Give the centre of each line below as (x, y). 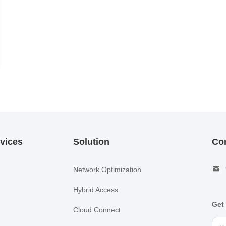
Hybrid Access (95, 190)
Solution (91, 142)
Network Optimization (107, 170)
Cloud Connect (97, 210)
